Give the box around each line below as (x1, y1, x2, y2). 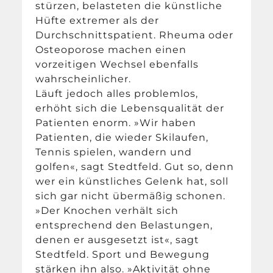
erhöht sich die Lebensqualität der (35, 102, 225, 115)
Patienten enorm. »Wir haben (35, 117, 197, 129)
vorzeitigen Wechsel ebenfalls (35, 58, 199, 71)
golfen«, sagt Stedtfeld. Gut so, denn (35, 161, 235, 173)
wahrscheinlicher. (35, 73, 132, 85)
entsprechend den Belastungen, (35, 219, 213, 232)
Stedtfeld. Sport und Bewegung (35, 249, 210, 261)
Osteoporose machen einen (35, 44, 187, 56)
